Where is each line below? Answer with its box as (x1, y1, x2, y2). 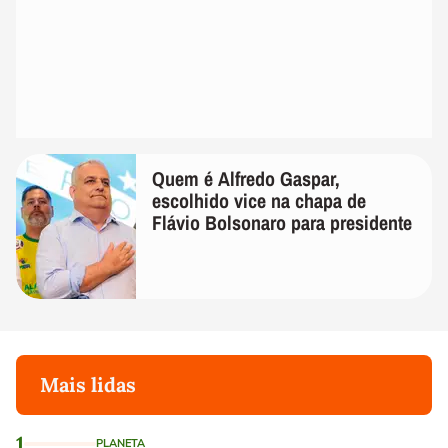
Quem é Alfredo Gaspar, (152, 164, 340, 192)
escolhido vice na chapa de (152, 186, 366, 214)
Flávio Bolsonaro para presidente (152, 208, 412, 236)
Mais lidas (40, 371, 136, 397)
